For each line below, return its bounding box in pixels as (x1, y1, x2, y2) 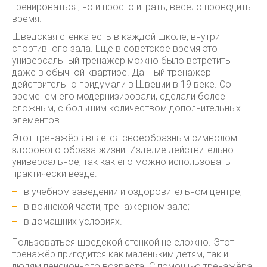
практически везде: (12, 168, 97, 179)
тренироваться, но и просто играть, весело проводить (12, 1, 251, 13)
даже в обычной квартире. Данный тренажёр (12, 67, 211, 78)
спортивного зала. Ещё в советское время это (12, 43, 220, 54)
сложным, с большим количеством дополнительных (12, 103, 241, 114)
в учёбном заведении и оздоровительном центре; (24, 186, 242, 197)
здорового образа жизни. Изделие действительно (12, 144, 234, 156)
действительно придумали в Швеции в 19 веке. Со (12, 79, 231, 90)
